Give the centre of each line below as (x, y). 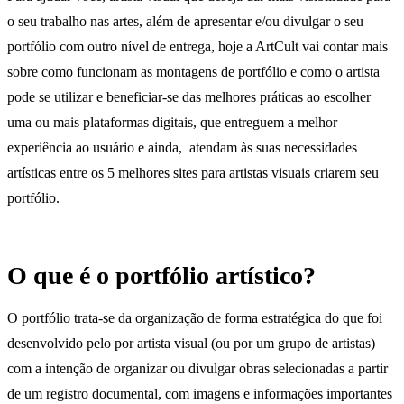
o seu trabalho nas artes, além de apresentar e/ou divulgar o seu (185, 22)
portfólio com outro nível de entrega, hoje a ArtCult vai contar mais (197, 47)
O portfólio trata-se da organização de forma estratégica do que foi (195, 317)
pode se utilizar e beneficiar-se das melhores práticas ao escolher (189, 97)
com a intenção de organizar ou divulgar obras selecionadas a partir (197, 368)
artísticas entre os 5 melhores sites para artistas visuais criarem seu (193, 173)
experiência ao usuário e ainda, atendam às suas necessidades (182, 148)
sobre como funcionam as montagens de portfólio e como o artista (193, 72)
